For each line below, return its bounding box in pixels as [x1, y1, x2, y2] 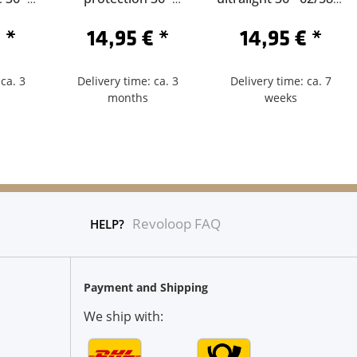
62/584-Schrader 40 [69, 9, 186, 27]
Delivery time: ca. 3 [76, 73, 178, 89]
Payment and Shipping [83, 280, 208, 296]
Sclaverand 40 [238, 9, 323, 27]
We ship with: [83, 308, 163, 326]
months [107, 90, 148, 106]
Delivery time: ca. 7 [229, 73, 331, 89]
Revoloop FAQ [132, 214, 222, 233]
